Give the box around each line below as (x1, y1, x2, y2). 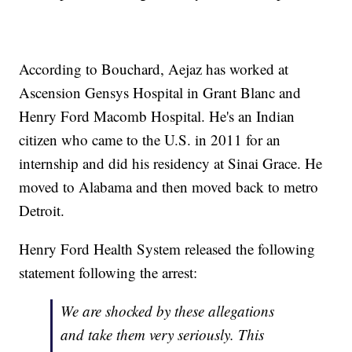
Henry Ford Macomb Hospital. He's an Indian (19, 106, 295, 126)
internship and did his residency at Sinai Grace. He (19, 153, 323, 174)
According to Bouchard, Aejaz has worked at (19, 59, 289, 79)
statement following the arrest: (19, 262, 198, 283)
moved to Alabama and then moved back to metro (19, 177, 319, 197)
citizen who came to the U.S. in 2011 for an (19, 130, 281, 150)
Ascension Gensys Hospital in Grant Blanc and (19, 82, 302, 103)
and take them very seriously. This (60, 324, 265, 345)
